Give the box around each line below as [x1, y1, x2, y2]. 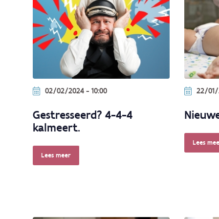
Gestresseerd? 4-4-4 [33, 108, 132, 122]
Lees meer [41, 151, 71, 160]
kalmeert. [33, 120, 80, 135]
